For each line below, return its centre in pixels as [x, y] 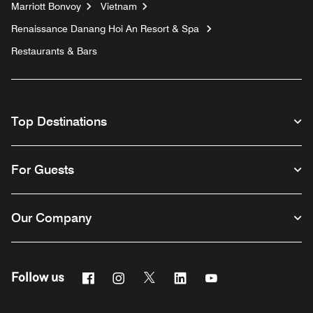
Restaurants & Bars [54, 51]
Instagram [151, 276]
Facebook [120, 276]
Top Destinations [59, 121]
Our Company [51, 217]
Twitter [173, 276]
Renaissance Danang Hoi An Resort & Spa [105, 28]
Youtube [239, 276]
